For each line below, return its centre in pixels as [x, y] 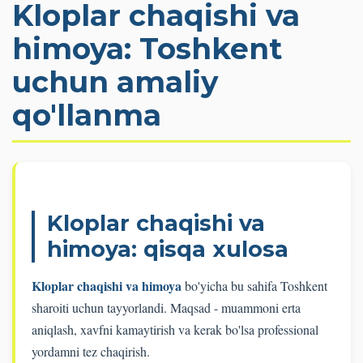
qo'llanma [87, 115]
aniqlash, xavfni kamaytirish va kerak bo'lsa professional [175, 330]
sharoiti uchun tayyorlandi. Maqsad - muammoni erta [166, 308]
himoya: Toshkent [147, 49]
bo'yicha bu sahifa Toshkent [254, 286]
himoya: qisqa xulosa [168, 250]
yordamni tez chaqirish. [91, 352]
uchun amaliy [115, 82]
